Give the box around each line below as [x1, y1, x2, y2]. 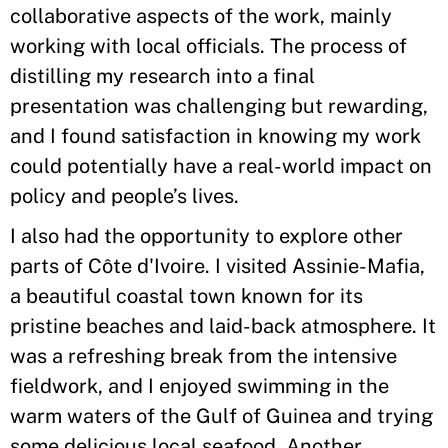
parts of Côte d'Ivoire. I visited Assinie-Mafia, [10, 254, 425, 278]
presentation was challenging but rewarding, [10, 94, 428, 118]
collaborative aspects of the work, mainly [10, 4, 392, 28]
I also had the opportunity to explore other [10, 224, 403, 248]
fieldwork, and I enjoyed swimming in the [10, 374, 389, 398]
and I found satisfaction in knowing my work [10, 124, 421, 148]
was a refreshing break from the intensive [10, 344, 397, 368]
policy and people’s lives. [10, 184, 242, 208]
